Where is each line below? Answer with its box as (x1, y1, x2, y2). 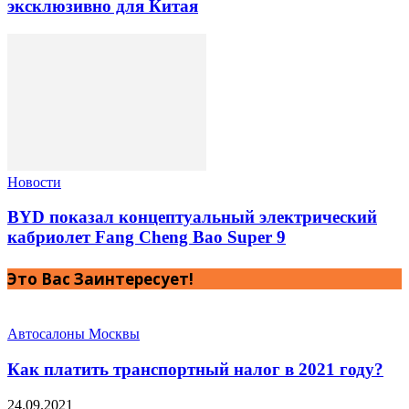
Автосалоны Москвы (7, 326, 140, 342)
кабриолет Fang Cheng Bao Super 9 (7, 227, 286, 247)
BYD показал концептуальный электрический (7, 207, 377, 227)
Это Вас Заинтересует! (7, 267, 194, 289)
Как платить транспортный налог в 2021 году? (7, 360, 383, 380)
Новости (7, 173, 61, 190)
